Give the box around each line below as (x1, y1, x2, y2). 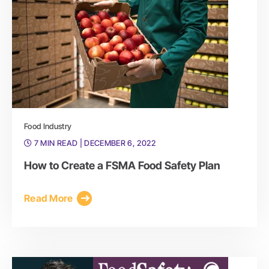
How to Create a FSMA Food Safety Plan (24, 159, 220, 172)
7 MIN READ (32, 138, 80, 148)
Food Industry (24, 121, 72, 131)
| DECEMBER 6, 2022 (79, 138, 156, 148)
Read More (24, 192, 73, 205)
